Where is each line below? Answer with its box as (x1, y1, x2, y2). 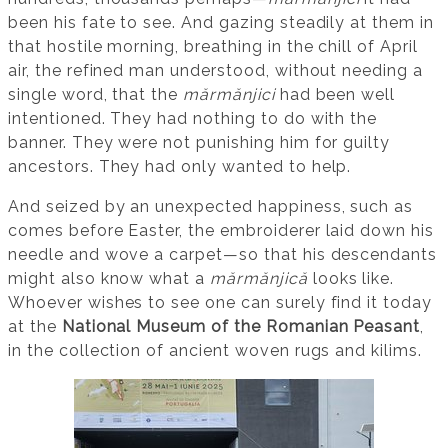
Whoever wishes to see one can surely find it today (8, 292, 432, 312)
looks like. (307, 268, 395, 288)
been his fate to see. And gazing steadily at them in (8, 12, 434, 32)
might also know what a (8, 268, 211, 288)
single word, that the (8, 84, 184, 104)
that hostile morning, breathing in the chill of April (8, 36, 418, 56)
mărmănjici (183, 84, 275, 104)
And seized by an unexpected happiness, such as (8, 196, 414, 216)
